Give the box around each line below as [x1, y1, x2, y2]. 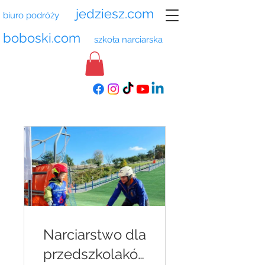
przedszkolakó [43, 245, 138, 263]
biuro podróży [3, 10, 59, 21]
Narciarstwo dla [43, 225, 146, 243]
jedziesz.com [76, 6, 154, 21]
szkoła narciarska [87, 34, 165, 45]
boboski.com [3, 30, 84, 46]
